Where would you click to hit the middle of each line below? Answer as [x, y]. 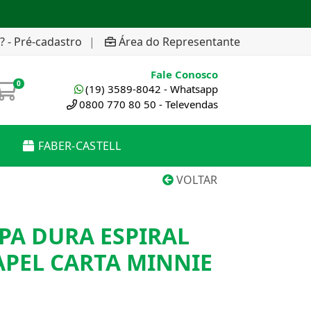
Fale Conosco [184, 74]
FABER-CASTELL [79, 146]
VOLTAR [195, 180]
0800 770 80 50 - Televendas [149, 104]
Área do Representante [179, 41]
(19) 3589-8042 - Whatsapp [152, 89]
